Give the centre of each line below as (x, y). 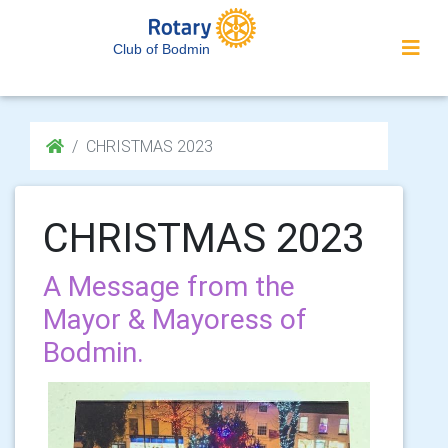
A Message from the (169, 286)
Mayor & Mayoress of (175, 319)
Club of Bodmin (161, 49)
